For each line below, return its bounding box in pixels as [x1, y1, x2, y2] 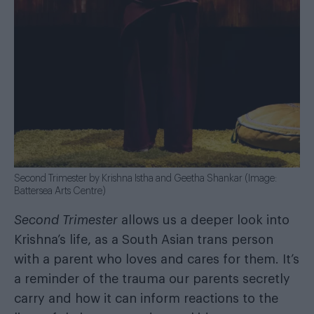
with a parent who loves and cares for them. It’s [14, 253, 299, 266]
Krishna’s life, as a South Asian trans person [14, 233, 273, 247]
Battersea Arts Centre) [14, 186, 106, 197]
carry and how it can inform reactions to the [14, 292, 278, 306]
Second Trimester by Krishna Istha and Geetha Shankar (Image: [14, 174, 277, 184]
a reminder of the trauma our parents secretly [14, 273, 290, 286]
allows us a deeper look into [118, 214, 289, 227]
